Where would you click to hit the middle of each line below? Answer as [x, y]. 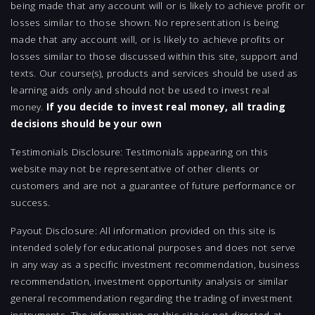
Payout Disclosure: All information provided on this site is [143, 231]
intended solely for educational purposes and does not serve [153, 247]
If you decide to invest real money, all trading [166, 107]
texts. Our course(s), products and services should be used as [154, 73]
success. [31, 202]
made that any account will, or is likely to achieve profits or [147, 39]
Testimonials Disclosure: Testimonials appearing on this [139, 152]
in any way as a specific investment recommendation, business [155, 264]
